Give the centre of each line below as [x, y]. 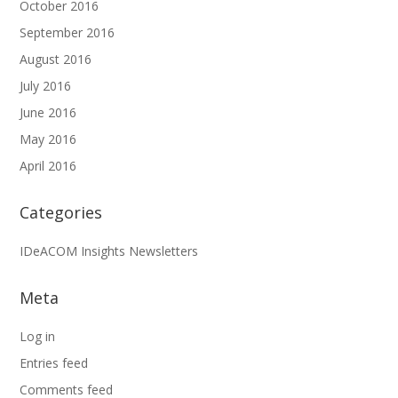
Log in [38, 336]
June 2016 [48, 112]
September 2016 [68, 32]
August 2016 [56, 59]
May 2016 [48, 139]
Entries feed [54, 362]
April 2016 [48, 165]
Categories [61, 212]
